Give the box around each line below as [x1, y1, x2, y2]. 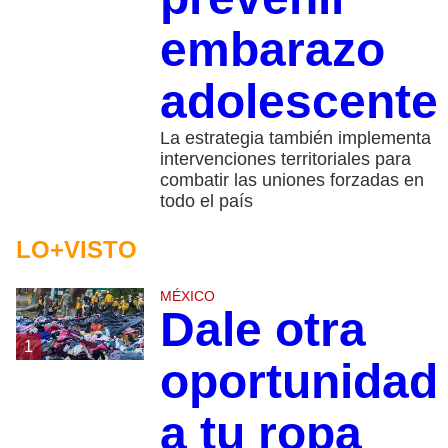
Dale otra [159, 302, 366, 356]
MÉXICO [159, 287, 215, 304]
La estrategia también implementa [159, 127, 431, 148]
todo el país [159, 190, 253, 211]
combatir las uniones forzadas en [159, 169, 424, 190]
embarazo [159, 22, 385, 76]
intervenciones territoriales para [159, 148, 411, 169]
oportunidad [159, 354, 438, 408]
